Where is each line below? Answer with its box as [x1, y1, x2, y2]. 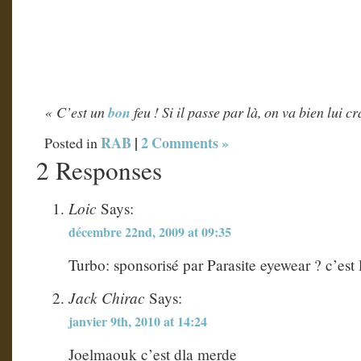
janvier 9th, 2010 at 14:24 [68, 312, 207, 331]
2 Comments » [141, 131, 229, 153]
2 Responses [36, 152, 162, 187]
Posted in [44, 132, 101, 152]
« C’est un [44, 102, 108, 122]
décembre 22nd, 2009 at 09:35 [68, 222, 231, 241]
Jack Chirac [68, 287, 145, 309]
